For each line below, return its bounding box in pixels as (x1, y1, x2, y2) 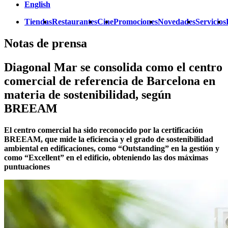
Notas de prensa (4, 36, 87, 50)
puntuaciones (4, 162, 50, 171)
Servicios (195, 17, 226, 26)
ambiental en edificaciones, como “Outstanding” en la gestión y (4, 144, 219, 153)
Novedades (158, 17, 195, 26)
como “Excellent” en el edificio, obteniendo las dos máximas (4, 153, 208, 162)
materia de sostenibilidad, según (4, 88, 171, 101)
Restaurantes (52, 17, 97, 26)
